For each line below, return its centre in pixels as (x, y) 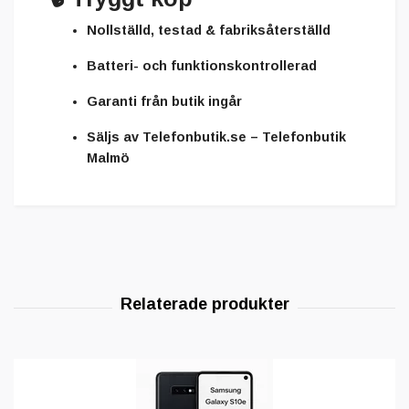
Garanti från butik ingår (164, 101)
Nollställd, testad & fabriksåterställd (209, 30)
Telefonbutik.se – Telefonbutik (244, 136)
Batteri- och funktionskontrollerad (202, 65)
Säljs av (115, 136)
